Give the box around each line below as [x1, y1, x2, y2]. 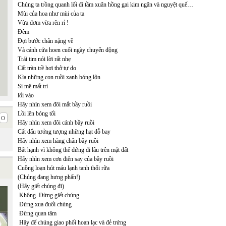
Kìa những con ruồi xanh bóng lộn [18, 74, 100, 81]
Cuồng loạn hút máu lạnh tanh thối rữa [18, 164, 109, 172]
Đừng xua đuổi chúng [18, 201, 72, 208]
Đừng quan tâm [18, 210, 56, 217]
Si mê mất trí [18, 83, 48, 90]
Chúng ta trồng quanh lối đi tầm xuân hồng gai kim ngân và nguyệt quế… [18, 1, 193, 8]
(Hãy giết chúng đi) [18, 183, 64, 190]
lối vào [18, 92, 34, 99]
